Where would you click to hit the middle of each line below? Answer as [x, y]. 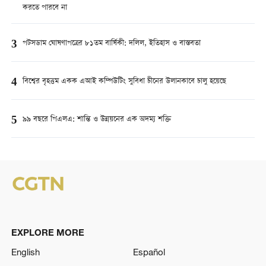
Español [149, 252]
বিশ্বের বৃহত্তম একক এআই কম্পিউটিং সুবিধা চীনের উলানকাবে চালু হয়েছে [124, 82]
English [25, 252]
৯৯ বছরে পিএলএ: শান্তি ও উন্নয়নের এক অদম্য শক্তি [96, 120]
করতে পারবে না [45, 8]
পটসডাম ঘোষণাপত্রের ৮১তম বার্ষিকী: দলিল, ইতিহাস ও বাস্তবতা [111, 44]
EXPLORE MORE [47, 232]
